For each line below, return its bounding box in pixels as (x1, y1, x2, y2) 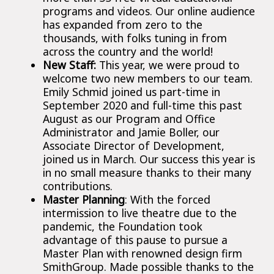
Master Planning (43, 191, 125, 207)
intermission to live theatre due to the (43, 205, 237, 220)
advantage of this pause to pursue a (43, 232, 228, 247)
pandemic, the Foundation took (43, 218, 202, 234)
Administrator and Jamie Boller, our (43, 124, 220, 139)
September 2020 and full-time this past (43, 97, 242, 113)
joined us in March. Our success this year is (43, 151, 255, 166)
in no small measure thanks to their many (43, 165, 251, 180)
